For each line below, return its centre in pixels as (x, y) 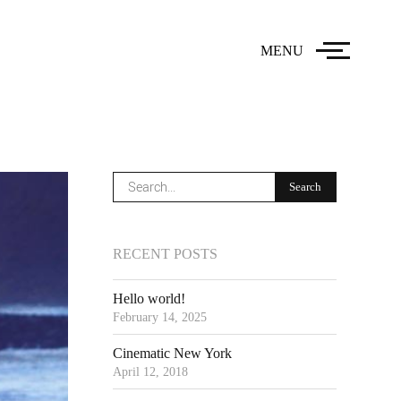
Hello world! (149, 299)
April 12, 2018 (150, 372)
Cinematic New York (172, 353)
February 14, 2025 (160, 317)
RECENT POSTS (165, 254)
